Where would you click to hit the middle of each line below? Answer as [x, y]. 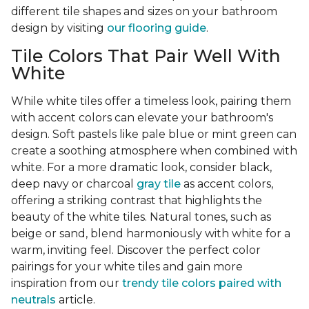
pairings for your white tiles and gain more [127, 267]
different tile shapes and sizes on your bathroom [144, 12]
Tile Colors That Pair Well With [146, 56]
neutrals [33, 300]
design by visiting [59, 28]
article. [76, 300]
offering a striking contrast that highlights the [137, 201]
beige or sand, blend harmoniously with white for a [151, 234]
